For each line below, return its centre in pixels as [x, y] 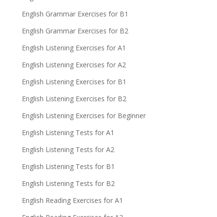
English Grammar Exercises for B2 [75, 31]
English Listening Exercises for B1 [74, 82]
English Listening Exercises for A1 [74, 48]
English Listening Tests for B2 [68, 183]
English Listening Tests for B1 [68, 166]
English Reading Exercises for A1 [72, 200]
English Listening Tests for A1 [68, 132]
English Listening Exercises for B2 [74, 99]
